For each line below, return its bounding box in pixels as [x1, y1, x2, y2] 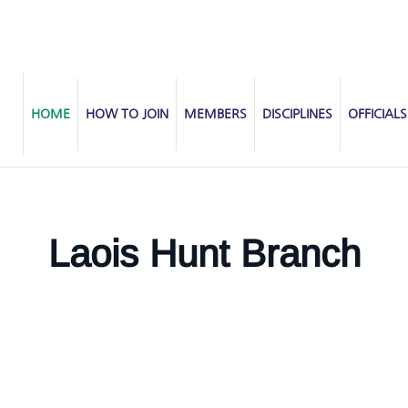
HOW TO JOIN [86, 107, 168, 120]
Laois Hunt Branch [47, 232, 361, 275]
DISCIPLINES [262, 107, 332, 120]
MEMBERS [184, 107, 247, 120]
